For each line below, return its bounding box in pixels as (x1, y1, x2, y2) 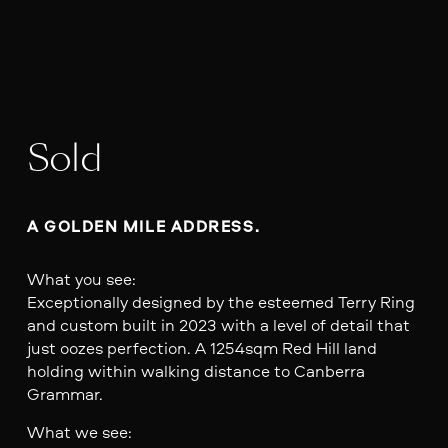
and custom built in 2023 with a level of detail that (26, 312, 410, 336)
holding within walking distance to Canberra (26, 358, 365, 382)
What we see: (26, 419, 132, 443)
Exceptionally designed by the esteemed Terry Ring (26, 289, 415, 313)
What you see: (26, 266, 136, 290)
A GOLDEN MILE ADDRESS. (26, 215, 270, 237)
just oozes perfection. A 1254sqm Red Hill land (26, 335, 377, 359)
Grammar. (26, 381, 103, 405)
